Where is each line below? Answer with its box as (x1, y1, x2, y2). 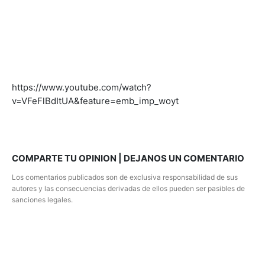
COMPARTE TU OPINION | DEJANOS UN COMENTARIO (12, 153, 244, 164)
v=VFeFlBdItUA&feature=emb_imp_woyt (12, 95, 179, 107)
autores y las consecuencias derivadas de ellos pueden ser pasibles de (12, 184, 245, 193)
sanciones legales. (12, 195, 73, 205)
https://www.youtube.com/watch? (12, 82, 151, 93)
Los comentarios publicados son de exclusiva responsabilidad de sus (12, 173, 238, 182)
